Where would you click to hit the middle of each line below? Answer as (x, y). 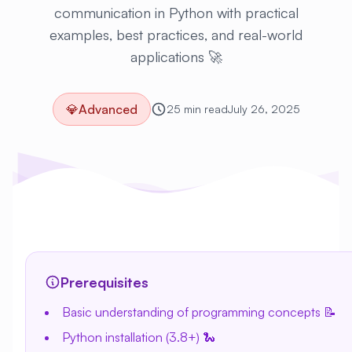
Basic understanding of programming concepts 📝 (199, 312)
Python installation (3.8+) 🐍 (139, 337)
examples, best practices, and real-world (176, 35)
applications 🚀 (176, 57)
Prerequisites (104, 282)
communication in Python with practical (176, 13)
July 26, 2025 (264, 109)
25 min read (197, 109)
